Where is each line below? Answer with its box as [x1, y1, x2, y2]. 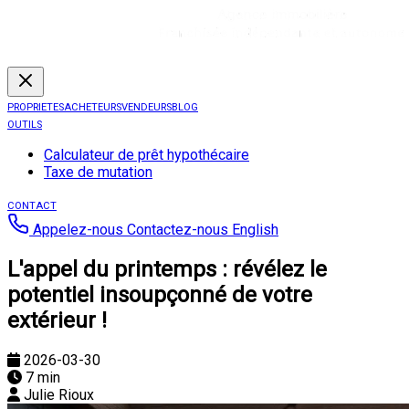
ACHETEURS [64, 101, 121, 113]
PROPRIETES [7, 101, 64, 113]
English [232, 221, 278, 238]
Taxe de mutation [44, 163, 152, 181]
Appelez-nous [29, 221, 127, 238]
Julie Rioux [24, 385, 94, 404]
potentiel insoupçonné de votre [7, 281, 312, 308]
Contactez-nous [127, 221, 232, 238]
